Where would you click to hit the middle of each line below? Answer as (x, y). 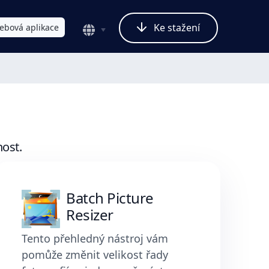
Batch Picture (110, 198)
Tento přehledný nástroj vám (95, 238)
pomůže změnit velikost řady (95, 255)
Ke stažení (176, 27)
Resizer (90, 215)
